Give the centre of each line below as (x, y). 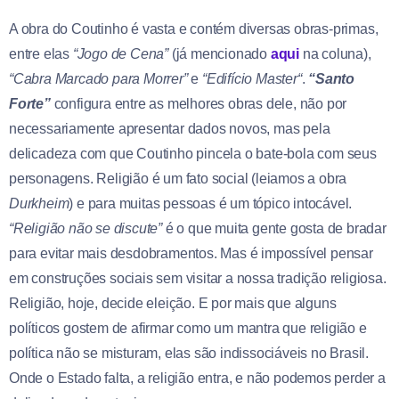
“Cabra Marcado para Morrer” (98, 78)
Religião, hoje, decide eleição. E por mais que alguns (173, 303)
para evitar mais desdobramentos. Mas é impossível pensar (191, 253)
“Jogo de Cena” (121, 53)
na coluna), (337, 53)
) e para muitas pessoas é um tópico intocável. (211, 203)
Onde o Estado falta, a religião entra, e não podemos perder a (197, 378)
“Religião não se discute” (85, 228)
